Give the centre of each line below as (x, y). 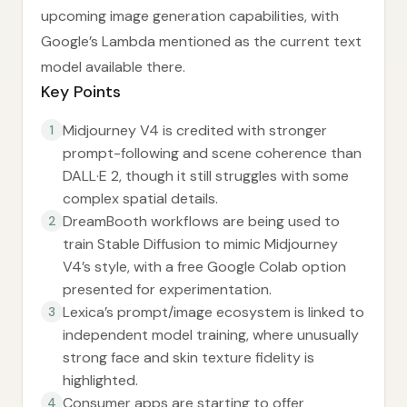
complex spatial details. (140, 199)
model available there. (113, 67)
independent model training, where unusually (211, 335)
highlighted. (100, 380)
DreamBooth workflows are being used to (201, 221)
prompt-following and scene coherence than (212, 153)
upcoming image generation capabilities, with (190, 16)
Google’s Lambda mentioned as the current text (201, 41)
